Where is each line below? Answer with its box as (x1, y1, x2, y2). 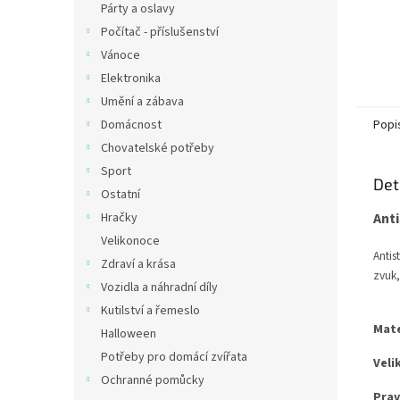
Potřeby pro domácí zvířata (101, 348, 247, 366)
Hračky (101, 209, 137, 227)
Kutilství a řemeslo (101, 302, 200, 320)
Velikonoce (101, 232, 160, 250)
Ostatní (101, 186, 140, 204)
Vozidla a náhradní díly (101, 279, 218, 296)
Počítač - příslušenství (101, 23, 219, 41)
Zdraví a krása (101, 255, 176, 273)
